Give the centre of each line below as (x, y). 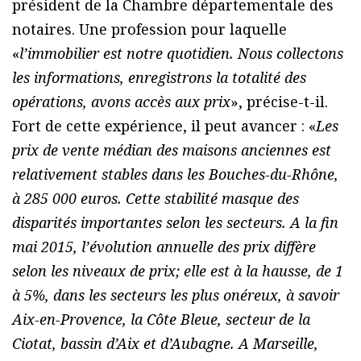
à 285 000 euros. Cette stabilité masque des (156, 198)
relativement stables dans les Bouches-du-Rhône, (175, 174)
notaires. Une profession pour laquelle (149, 29)
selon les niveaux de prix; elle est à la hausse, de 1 (178, 270)
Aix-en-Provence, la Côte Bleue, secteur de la (161, 319)
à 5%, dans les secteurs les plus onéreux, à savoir (176, 295)
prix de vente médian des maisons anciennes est (172, 149)
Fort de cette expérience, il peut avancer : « (164, 125)
